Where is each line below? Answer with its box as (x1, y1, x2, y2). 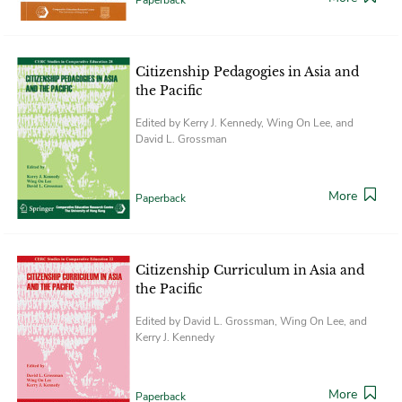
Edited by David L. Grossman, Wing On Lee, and (135, 313, 367, 328)
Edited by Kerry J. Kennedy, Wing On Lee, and (135, 115, 354, 130)
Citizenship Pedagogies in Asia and (135, 63, 359, 80)
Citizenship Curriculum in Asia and (135, 261, 364, 278)
